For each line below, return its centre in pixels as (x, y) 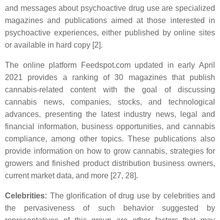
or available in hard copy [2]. (54, 45)
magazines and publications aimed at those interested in (110, 20)
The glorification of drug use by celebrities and (131, 196)
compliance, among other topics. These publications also (110, 139)
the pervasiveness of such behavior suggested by (110, 208)
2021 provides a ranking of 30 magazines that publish (110, 77)
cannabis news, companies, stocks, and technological (110, 102)
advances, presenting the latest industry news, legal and (110, 114)
